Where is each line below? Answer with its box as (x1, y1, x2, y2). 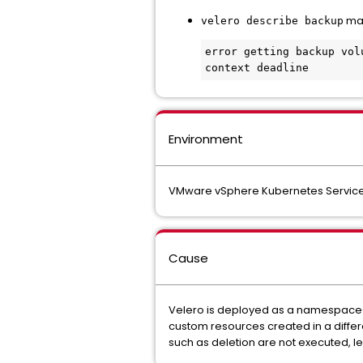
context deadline (205, 62, 309, 74)
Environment (169, 130, 243, 147)
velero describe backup (201, 15, 344, 27)
